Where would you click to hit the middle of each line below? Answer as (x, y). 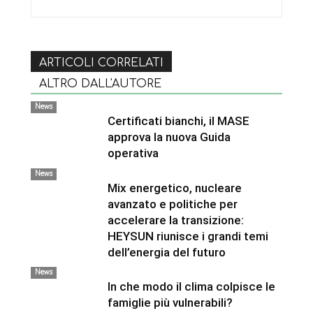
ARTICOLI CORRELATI (101, 63)
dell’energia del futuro (167, 252)
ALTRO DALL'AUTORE (100, 83)
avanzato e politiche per (173, 204)
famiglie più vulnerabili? (170, 302)
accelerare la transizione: (176, 220)
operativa (133, 153)
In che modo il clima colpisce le (191, 286)
